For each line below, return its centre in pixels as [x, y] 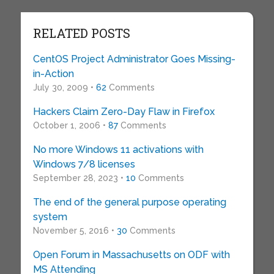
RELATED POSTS [81, 33]
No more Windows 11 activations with [118, 150]
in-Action [53, 74]
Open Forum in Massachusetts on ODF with [131, 255]
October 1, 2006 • [70, 125]
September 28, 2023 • [79, 178]
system [50, 217]
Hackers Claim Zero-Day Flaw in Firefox [124, 112]
